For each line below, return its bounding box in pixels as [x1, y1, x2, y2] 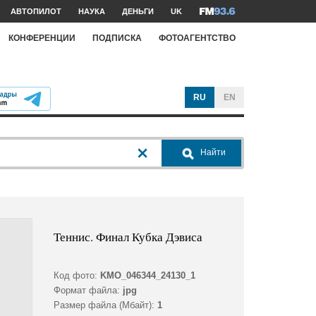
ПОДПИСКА [92, 32, 142, 43]
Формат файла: [53, 285, 120, 296]
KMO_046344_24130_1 [99, 270, 195, 281]
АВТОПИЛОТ [11, 7, 61, 16]
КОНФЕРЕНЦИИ [8, 32, 75, 43]
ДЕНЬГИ [122, 7, 154, 16]
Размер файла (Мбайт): [53, 300, 154, 311]
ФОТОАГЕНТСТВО [159, 32, 236, 43]
